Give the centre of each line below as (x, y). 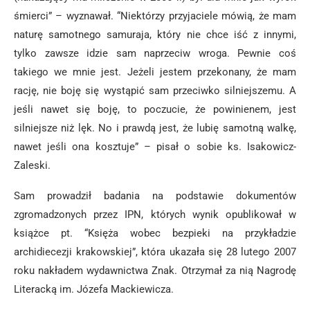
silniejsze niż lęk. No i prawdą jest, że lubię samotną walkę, (155, 128)
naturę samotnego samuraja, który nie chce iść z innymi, (155, 35)
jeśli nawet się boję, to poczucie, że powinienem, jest (155, 109)
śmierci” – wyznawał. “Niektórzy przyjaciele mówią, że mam (155, 16)
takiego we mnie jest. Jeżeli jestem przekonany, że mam (155, 72)
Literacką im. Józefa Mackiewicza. (94, 289)
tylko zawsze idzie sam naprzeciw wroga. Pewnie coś (155, 53)
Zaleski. (32, 165)
